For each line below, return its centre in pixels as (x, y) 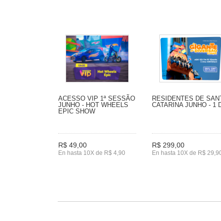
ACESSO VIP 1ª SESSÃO (97, 98)
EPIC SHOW (77, 111)
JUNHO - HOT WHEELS (93, 105)
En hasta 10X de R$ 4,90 (92, 153)
